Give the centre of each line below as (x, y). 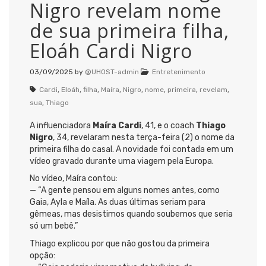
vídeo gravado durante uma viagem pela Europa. (122, 161)
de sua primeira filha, (129, 30)
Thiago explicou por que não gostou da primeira (120, 243)
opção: (42, 255)
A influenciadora (61, 125)
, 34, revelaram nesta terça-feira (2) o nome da (144, 137)
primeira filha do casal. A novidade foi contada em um (132, 149)
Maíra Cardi (117, 125)
